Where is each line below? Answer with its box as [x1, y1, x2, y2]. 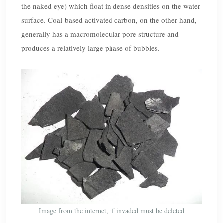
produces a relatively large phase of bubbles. [21, 42, 160, 53]
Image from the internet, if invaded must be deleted [38, 205, 184, 215]
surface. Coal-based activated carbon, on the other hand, [21, 14, 197, 25]
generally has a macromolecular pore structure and [21, 28, 179, 39]
